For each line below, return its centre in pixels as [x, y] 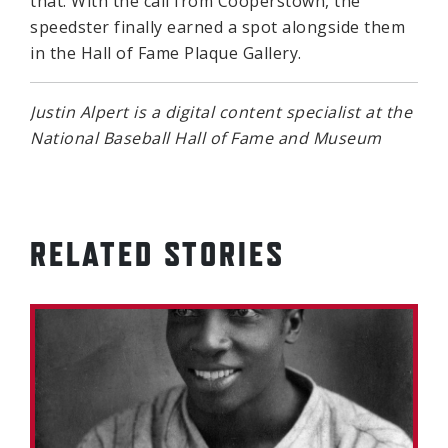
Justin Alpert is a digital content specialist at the [221, 111]
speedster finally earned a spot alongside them [217, 26]
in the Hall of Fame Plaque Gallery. [166, 52]
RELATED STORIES [157, 253]
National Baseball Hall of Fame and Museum [206, 137]
